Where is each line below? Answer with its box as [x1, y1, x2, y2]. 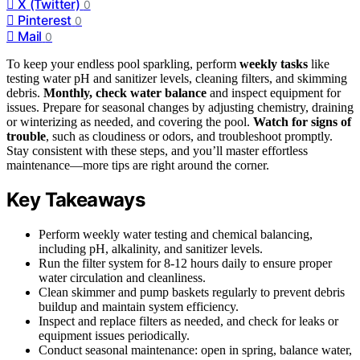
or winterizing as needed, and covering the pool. [6, 114, 253, 129]
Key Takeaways [6, 188, 145, 212]
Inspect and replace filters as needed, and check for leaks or [39, 314, 338, 329]
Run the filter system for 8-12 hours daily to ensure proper [39, 256, 332, 271]
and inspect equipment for [207, 85, 341, 100]
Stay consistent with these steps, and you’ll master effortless [6, 143, 308, 157]
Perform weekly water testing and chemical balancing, [39, 227, 313, 242]
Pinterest [18, 11, 72, 28]
